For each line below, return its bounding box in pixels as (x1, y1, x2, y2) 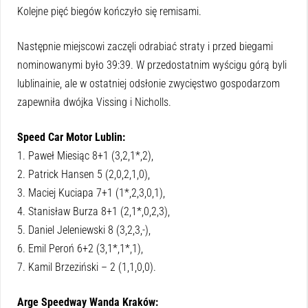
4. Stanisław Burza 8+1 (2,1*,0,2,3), (17, 205, 170, 219)
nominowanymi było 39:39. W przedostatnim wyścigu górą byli (17, 58, 287, 72)
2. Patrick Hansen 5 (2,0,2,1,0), (17, 168, 150, 181)
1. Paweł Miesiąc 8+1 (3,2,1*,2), (17, 149, 153, 163)
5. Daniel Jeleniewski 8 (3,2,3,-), (17, 223, 151, 237)
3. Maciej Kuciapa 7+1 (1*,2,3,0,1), (17, 186, 165, 200)
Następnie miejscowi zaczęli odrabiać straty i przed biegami (17, 40, 273, 54)
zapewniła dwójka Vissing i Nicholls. (17, 96, 171, 109)
